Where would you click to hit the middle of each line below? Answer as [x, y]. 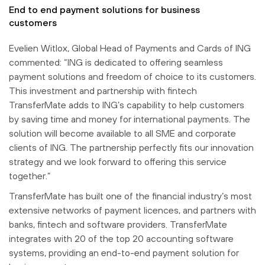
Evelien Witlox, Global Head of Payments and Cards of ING [130, 48]
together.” [30, 176]
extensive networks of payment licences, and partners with [132, 210]
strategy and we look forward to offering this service [118, 162]
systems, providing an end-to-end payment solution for [124, 253]
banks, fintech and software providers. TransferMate [118, 224]
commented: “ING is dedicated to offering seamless [116, 62]
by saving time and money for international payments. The [130, 119]
